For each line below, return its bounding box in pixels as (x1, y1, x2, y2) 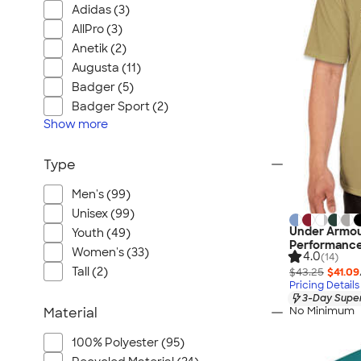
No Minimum (289, 304, 355, 318)
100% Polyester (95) (72, 335, 185, 350)
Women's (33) (72, 245, 149, 259)
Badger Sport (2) (72, 99, 168, 114)
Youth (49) (72, 226, 131, 240)
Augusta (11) (72, 60, 141, 75)
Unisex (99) (72, 206, 135, 221)
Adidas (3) (72, 2, 130, 17)
